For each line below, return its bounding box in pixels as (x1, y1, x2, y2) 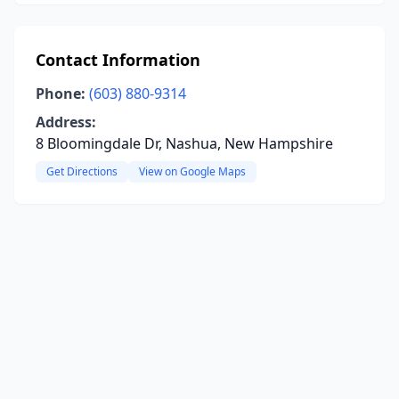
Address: (36, 112, 96, 132)
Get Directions (46, 164, 118, 179)
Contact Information (36, 49, 200, 70)
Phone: (36, 84, 85, 103)
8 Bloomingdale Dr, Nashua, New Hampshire (36, 134, 333, 153)
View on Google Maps (139, 164, 246, 179)
